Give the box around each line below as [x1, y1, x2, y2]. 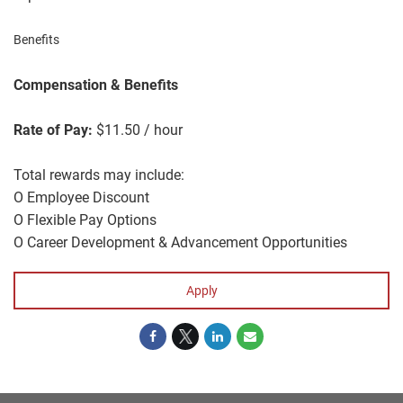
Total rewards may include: [13, 166, 184, 184]
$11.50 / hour [93, 121, 183, 139]
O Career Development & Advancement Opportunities [13, 234, 347, 251]
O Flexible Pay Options [13, 211, 157, 228]
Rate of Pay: [13, 121, 93, 139]
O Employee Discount [13, 189, 149, 206]
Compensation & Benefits [13, 76, 178, 94]
